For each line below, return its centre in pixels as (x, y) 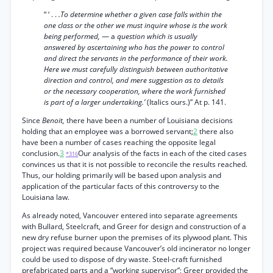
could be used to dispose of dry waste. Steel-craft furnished (122, 259)
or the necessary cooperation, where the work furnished (135, 91)
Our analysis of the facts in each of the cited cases (162, 153)
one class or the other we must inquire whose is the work (136, 25)
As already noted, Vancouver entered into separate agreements (130, 215)
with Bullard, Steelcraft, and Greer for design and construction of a (134, 226)
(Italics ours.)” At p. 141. (186, 102)
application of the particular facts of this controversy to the (121, 186)
